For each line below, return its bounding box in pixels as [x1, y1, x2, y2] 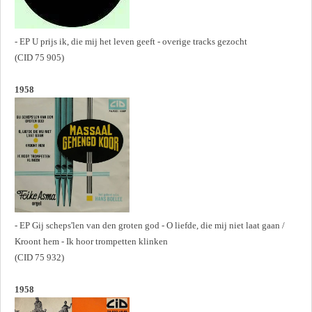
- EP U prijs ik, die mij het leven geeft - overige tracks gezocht [15, 36, 247, 47]
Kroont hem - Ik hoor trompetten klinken [15, 236, 168, 247]
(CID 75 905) [15, 52, 64, 63]
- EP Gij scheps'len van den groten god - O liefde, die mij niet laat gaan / [15, 220, 285, 231]
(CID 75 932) [15, 252, 64, 263]
